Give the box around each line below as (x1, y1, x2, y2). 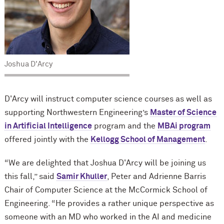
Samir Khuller (56, 172, 107, 181)
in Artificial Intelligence (4, 122, 92, 130)
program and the (91, 122, 157, 130)
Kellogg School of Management (90, 135, 205, 144)
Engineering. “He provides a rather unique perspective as (4, 199, 214, 208)
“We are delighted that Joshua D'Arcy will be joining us (4, 159, 206, 167)
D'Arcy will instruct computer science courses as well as (4, 95, 212, 103)
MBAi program (157, 122, 210, 130)
